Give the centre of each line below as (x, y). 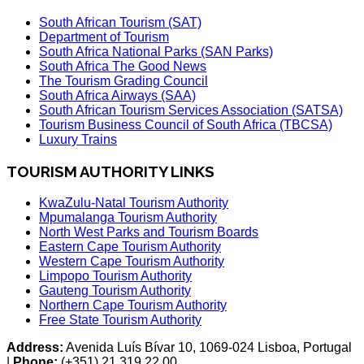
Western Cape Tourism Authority (132, 261)
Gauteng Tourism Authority (115, 290)
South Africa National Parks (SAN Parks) (156, 52)
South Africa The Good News (123, 67)
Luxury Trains (78, 140)
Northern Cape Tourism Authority (133, 305)
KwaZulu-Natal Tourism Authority (134, 202)
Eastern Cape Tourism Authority (130, 246)
